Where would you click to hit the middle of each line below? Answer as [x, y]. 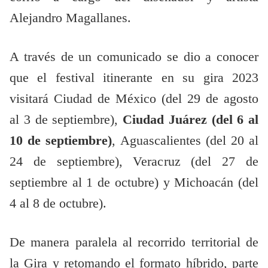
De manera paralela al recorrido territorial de [134, 243]
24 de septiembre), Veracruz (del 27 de [134, 162]
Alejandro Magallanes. [70, 18]
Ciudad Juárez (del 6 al [191, 120]
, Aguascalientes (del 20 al [185, 141]
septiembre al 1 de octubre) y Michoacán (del [134, 183]
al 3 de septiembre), [66, 120]
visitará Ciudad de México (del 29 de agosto [134, 99]
